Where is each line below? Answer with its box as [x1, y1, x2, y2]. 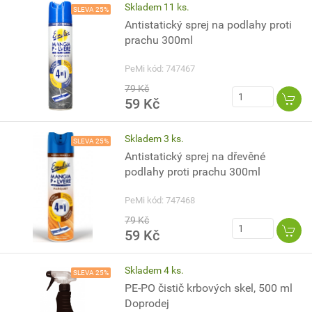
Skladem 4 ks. [125, 265, 185, 276]
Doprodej [125, 297, 170, 310]
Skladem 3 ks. [125, 133, 185, 144]
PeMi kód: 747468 [125, 195, 196, 205]
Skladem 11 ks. [125, 1, 190, 13]
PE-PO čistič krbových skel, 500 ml [125, 281, 293, 295]
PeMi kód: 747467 [125, 63, 196, 74]
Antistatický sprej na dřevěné [125, 150, 266, 163]
